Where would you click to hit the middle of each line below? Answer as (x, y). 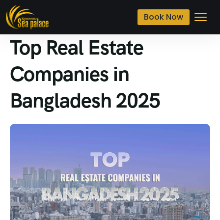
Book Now (163, 17)
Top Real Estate (77, 47)
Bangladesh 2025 (85, 100)
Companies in (69, 74)
